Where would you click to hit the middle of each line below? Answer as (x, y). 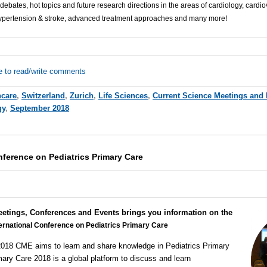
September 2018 (39, 108)
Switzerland (43, 96)
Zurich (81, 96)
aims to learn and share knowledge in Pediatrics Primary (132, 246)
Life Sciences (123, 96)
